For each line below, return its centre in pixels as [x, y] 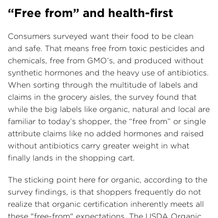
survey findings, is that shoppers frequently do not [104, 192]
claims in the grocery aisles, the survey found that [102, 97]
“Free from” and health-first [94, 13]
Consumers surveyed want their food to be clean [101, 36]
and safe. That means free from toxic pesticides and [106, 49]
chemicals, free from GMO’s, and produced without [106, 61]
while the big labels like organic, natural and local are [109, 109]
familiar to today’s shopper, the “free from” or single [107, 122]
